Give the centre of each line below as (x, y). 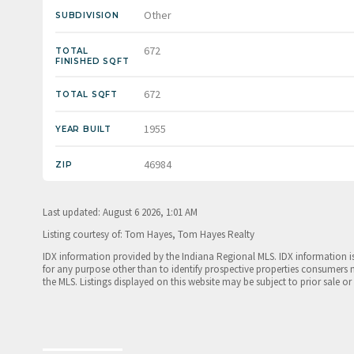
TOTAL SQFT (87, 95)
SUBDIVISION (87, 16)
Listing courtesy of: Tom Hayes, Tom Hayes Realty (149, 234)
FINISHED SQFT (92, 61)
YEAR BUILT (83, 130)
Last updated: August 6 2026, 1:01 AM (120, 212)
